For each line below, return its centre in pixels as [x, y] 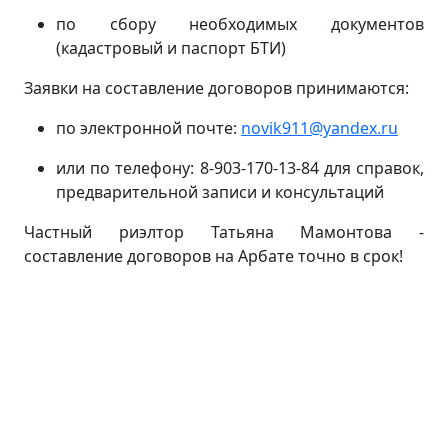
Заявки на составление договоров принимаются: [216, 88]
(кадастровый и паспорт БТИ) [171, 48]
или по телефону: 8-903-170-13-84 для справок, [240, 168]
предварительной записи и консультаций [220, 192]
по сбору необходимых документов [240, 24]
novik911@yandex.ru [319, 128]
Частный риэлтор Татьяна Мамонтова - [224, 232]
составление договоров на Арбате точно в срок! [213, 256]
